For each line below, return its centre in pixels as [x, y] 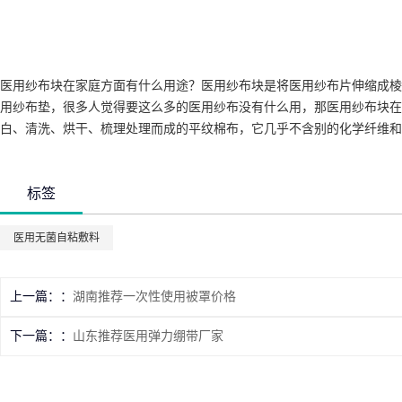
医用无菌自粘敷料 [57, 238]
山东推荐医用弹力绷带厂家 [148, 336]
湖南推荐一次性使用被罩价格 [154, 297]
